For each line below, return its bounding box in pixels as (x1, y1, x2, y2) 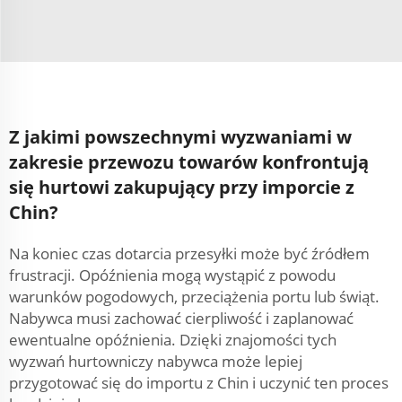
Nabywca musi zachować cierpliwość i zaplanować (9, 308, 354, 328)
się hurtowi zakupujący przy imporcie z (9, 175, 354, 199)
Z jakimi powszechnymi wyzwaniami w (9, 125, 352, 149)
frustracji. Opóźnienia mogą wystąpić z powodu (9, 265, 336, 285)
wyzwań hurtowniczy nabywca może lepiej (9, 351, 302, 371)
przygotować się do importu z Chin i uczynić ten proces (9, 372, 389, 393)
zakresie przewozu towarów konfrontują (9, 150, 369, 174)
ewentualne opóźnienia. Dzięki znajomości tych (9, 329, 336, 350)
